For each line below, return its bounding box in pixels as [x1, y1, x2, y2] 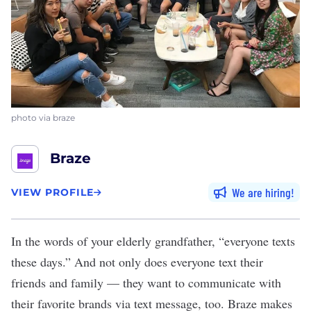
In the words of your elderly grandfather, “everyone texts [11, 233, 295, 250]
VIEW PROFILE [11, 185, 94, 199]
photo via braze [11, 112, 75, 124]
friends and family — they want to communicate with [11, 274, 281, 292]
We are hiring [232, 185, 291, 201]
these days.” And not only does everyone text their [11, 253, 263, 271]
